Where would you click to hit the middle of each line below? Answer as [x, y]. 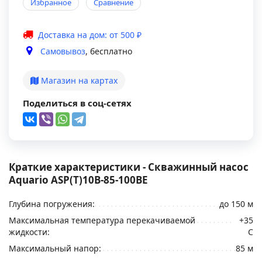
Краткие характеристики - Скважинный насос [129, 167]
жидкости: [29, 232]
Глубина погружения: [52, 204]
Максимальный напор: [55, 248]
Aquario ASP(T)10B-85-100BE [78, 180]
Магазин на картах [78, 80]
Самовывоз [63, 51]
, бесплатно [109, 51]
